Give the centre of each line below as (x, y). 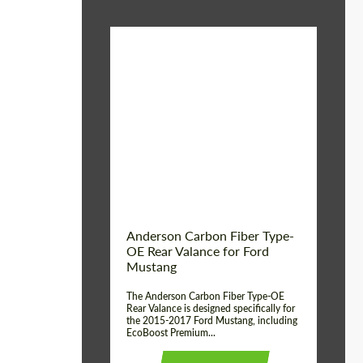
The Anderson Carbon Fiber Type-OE (205, 296)
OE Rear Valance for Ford (198, 251)
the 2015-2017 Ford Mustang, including (212, 320)
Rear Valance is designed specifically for (211, 308)
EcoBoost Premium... (171, 333)
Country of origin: (169, 139)
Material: (145, 90)
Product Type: (158, 114)
